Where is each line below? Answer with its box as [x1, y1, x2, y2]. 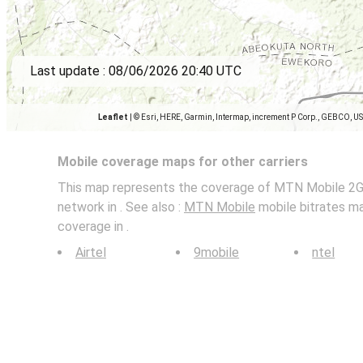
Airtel [75, 245, 106, 260]
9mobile [194, 245, 240, 260]
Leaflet [98, 113, 128, 122]
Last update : [30, 63, 109, 79]
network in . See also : [58, 199, 184, 215]
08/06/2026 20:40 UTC [109, 63, 241, 79]
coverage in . [58, 219, 129, 234]
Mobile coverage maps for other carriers [58, 154, 308, 169]
